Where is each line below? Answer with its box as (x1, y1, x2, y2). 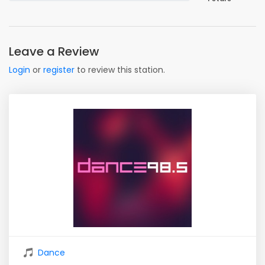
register (43, 64, 75, 76)
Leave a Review (9, 43, 99, 60)
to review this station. (75, 64, 165, 76)
